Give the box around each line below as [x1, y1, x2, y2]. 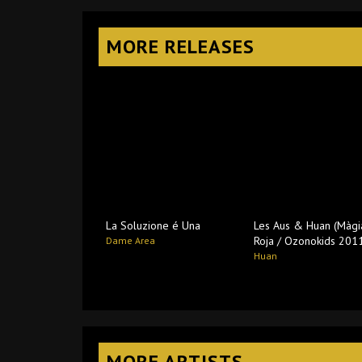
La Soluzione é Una [106, 218, 201, 233]
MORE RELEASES [107, 34, 255, 59]
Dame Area [106, 234, 156, 246]
